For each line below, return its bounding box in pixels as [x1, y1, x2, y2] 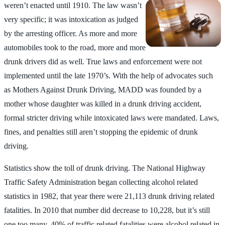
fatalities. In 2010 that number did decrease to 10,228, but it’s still [4, 205, 210, 214]
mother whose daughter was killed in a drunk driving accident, [4, 99, 201, 108]
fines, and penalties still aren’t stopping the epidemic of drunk [4, 127, 198, 136]
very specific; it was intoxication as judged [4, 15, 138, 24]
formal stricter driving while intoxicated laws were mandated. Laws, [4, 113, 219, 122]
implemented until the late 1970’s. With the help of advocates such [4, 71, 213, 80]
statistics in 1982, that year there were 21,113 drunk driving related [4, 191, 214, 200]
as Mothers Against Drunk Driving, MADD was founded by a [4, 85, 201, 94]
